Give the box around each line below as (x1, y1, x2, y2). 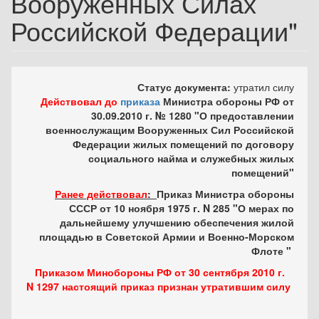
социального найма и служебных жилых (88, 151, 294, 165)
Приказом (34, 265, 84, 279)
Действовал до (41, 94, 117, 108)
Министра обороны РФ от (160, 94, 294, 108)
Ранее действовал (55, 187, 147, 201)
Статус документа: (137, 80, 234, 94)
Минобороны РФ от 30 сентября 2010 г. (83, 265, 285, 279)
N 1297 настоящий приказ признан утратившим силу (26, 279, 293, 293)
